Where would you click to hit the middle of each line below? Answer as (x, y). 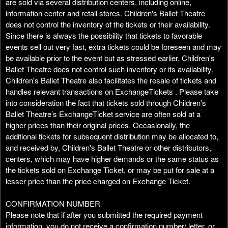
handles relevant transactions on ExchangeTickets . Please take (112, 91)
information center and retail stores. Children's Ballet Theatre (105, 13)
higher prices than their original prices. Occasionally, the (98, 125)
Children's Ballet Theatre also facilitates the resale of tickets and (111, 80)
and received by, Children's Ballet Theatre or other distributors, (108, 147)
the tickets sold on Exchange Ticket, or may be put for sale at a (110, 169)
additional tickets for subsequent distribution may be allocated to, (112, 136)
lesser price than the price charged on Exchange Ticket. (98, 181)
